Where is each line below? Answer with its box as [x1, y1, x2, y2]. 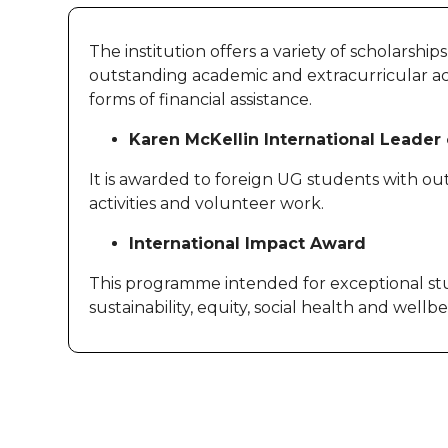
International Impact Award [129, 234, 366, 253]
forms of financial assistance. [89, 90, 312, 109]
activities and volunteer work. [89, 194, 324, 213]
